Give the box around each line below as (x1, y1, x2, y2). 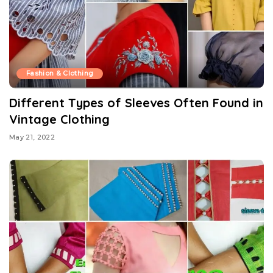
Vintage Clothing (9, 112, 110, 127)
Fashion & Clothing (26, 69, 94, 78)
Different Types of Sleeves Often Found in (9, 95, 263, 111)
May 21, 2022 (9, 132, 55, 141)
